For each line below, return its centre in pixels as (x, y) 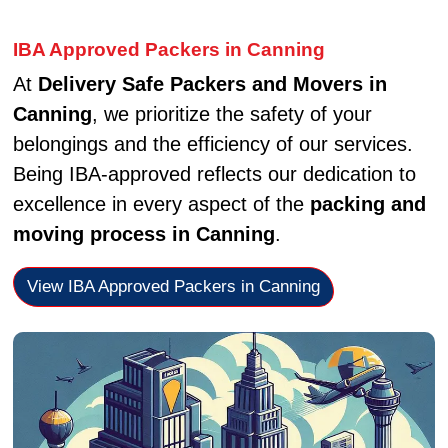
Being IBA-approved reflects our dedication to (214, 174)
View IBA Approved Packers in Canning (173, 286)
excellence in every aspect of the (161, 204)
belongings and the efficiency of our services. (212, 144)
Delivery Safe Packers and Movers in (212, 84)
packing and (367, 204)
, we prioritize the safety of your (231, 114)
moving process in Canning (143, 234)
